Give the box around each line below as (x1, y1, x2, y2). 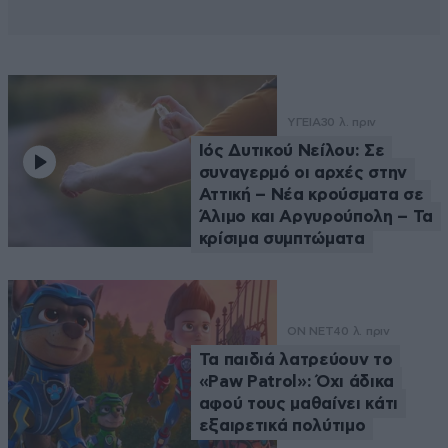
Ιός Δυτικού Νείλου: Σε (198, 141, 385, 159)
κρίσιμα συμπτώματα (198, 229, 365, 247)
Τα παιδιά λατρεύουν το (198, 351, 393, 369)
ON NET (286, 324, 334, 339)
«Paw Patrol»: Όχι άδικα (198, 373, 394, 391)
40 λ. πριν (333, 324, 390, 339)
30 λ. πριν (320, 114, 377, 129)
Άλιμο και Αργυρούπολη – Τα (198, 207, 433, 225)
